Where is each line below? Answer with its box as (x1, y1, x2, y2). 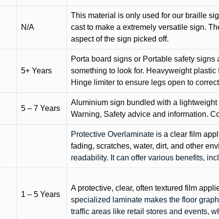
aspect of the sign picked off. (71, 35, 169, 43)
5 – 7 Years (21, 104, 60, 112)
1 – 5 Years (21, 190, 60, 198)
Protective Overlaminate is (71, 130, 164, 138)
